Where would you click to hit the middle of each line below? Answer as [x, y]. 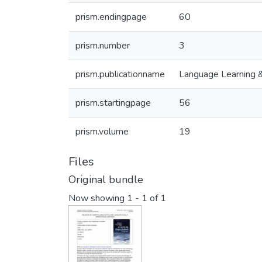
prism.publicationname [120, 74]
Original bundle [106, 180]
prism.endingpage [111, 17]
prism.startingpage [113, 103]
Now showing [98, 199]
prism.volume [102, 132]
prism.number [103, 46]
